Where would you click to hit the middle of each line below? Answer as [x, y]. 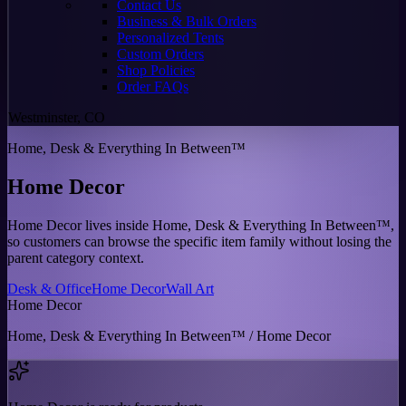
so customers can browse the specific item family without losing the [199, 241]
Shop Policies [156, 70]
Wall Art [190, 288]
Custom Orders [160, 54]
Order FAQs [153, 87]
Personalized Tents [170, 38]
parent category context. [76, 257]
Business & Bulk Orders [187, 21]
